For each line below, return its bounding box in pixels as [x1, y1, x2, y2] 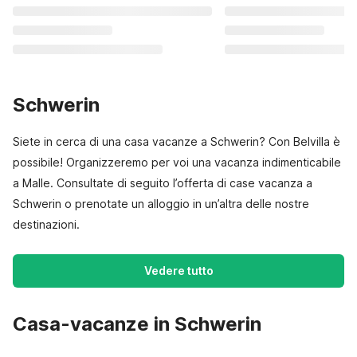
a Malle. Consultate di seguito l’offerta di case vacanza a [13, 176, 312, 190]
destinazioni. [13, 218, 80, 231]
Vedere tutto [143, 264, 214, 277]
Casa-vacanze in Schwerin [13, 312, 261, 335]
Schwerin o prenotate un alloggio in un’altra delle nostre [13, 197, 309, 210]
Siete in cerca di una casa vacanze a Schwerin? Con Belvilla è [13, 135, 340, 148]
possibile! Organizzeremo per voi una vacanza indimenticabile [13, 155, 341, 169]
